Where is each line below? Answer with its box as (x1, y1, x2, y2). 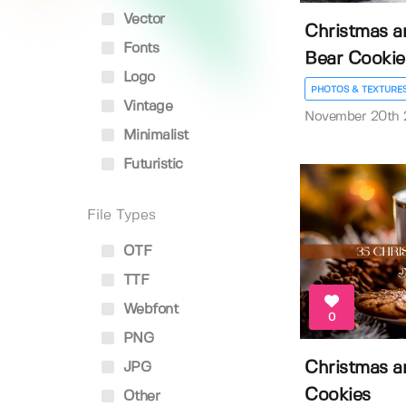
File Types (87, 208, 156, 222)
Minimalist (119, 129, 188, 142)
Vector (119, 13, 165, 26)
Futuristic (119, 158, 183, 171)
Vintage (119, 100, 172, 113)
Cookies (304, 386, 371, 404)
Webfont (119, 303, 178, 316)
